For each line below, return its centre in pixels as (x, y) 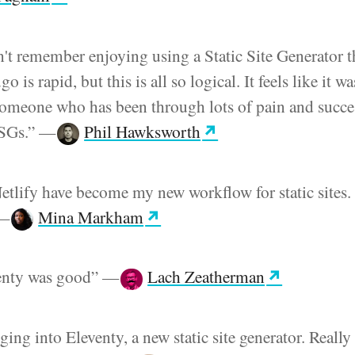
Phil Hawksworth (143, 131)
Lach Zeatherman (206, 277)
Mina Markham (91, 216)
